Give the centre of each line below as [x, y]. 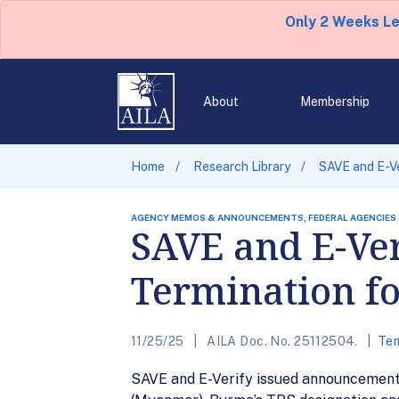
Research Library [242, 167]
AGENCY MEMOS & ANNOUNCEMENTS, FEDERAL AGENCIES [264, 217]
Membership [334, 102]
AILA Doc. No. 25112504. [282, 341]
